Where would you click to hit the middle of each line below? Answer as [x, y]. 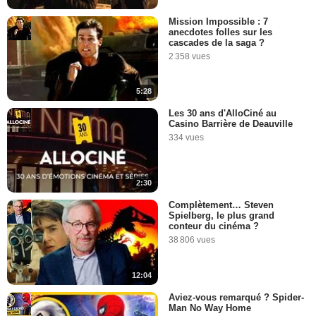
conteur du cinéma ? [214, 226]
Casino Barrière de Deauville [231, 124]
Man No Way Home [210, 308]
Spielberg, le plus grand [221, 216]
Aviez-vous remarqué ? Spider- [236, 297]
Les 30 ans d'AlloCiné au [223, 113]
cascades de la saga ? [217, 42]
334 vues [186, 138]
